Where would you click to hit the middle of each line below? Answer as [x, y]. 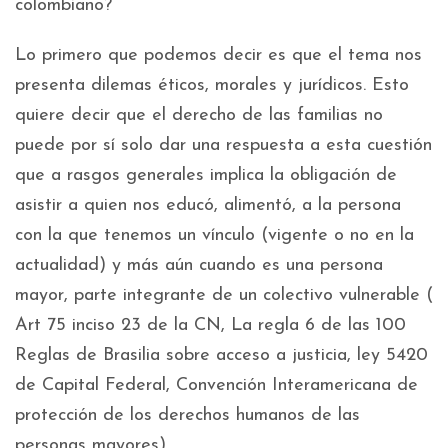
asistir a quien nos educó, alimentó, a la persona [208, 206]
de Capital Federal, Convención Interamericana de [216, 386]
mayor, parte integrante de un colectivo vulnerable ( [224, 296]
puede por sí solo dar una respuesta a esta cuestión [223, 146]
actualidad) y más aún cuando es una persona [199, 266]
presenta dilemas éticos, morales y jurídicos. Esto [212, 86]
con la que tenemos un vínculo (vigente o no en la [214, 236]
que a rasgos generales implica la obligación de [206, 176]
